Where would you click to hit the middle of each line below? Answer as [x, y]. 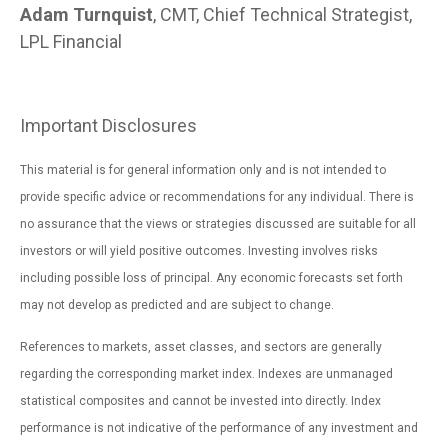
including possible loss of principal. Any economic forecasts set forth [211, 278]
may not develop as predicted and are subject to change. [177, 305]
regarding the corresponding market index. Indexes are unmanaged [206, 374]
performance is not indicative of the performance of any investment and [219, 428]
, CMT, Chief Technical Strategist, [282, 15]
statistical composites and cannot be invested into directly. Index [200, 401]
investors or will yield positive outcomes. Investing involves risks [199, 251]
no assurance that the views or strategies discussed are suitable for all [218, 224]
